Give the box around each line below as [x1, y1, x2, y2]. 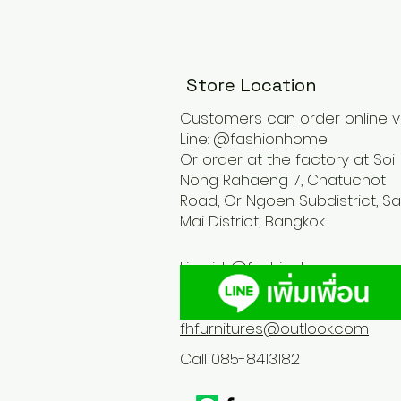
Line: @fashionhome [180, 127, 332, 149]
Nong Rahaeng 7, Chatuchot [180, 168, 386, 191]
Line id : [180, 256, 230, 278]
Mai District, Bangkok [180, 209, 329, 232]
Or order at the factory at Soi [180, 148, 395, 170]
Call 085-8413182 [180, 347, 300, 370]
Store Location [186, 73, 317, 97]
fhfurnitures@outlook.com [180, 317, 369, 339]
